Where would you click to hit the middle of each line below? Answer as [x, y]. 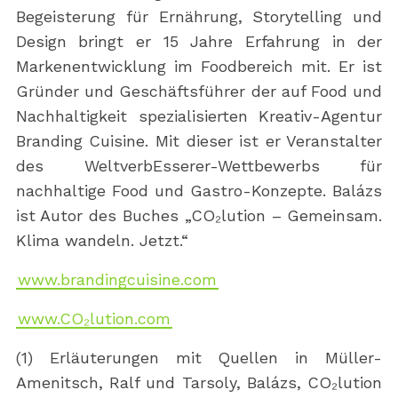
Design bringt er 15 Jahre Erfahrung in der [199, 42]
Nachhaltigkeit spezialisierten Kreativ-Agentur [199, 116]
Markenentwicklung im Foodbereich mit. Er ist [199, 67]
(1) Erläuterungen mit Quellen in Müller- [199, 358]
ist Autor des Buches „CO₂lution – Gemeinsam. [199, 216]
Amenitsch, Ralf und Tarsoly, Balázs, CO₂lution [199, 383]
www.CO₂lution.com [94, 319]
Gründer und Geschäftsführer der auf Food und [199, 92]
